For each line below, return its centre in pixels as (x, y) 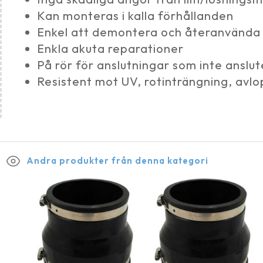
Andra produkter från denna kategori (117, 160)
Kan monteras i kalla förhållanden (135, 16)
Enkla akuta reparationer (110, 49)
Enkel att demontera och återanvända (149, 32)
